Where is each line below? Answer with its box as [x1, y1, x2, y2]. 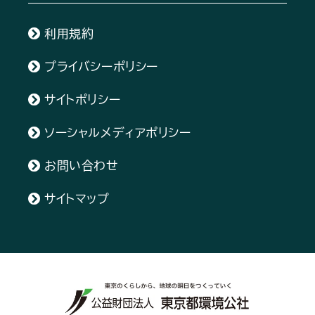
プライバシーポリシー [44, 60, 158, 73]
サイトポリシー [44, 94, 121, 105]
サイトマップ [44, 192, 110, 205]
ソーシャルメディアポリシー [44, 126, 191, 139]
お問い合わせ [44, 159, 119, 172]
